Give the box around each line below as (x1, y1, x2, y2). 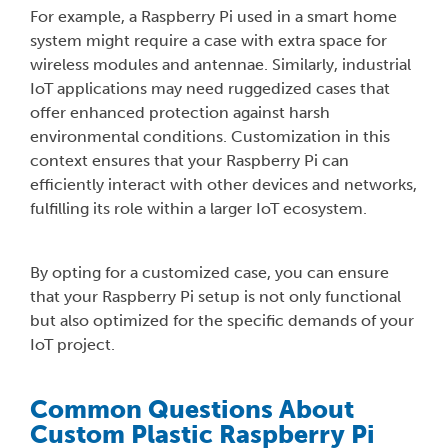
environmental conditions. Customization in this (30, 127, 390, 147)
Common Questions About (30, 394, 354, 426)
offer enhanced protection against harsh (30, 103, 330, 123)
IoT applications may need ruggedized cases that (30, 79, 390, 99)
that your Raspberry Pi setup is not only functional (30, 287, 401, 307)
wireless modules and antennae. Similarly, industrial (30, 55, 411, 75)
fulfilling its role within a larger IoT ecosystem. (30, 199, 367, 219)
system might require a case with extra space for (30, 31, 387, 51)
